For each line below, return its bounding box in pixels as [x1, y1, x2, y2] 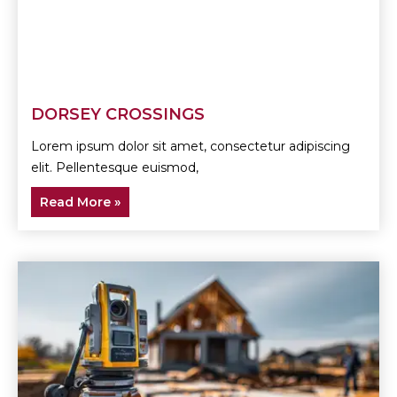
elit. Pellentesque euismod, [31, 160, 198, 176]
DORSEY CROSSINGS [31, 105, 205, 125]
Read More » [40, 194, 121, 211]
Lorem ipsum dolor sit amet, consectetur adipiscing [31, 138, 350, 155]
